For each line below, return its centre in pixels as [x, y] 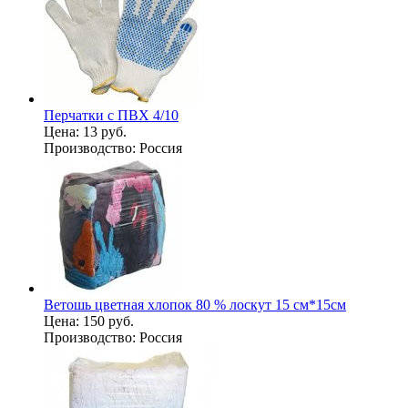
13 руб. [105, 131]
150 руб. [108, 321]
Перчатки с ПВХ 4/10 [111, 115]
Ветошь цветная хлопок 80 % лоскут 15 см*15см [195, 304]
